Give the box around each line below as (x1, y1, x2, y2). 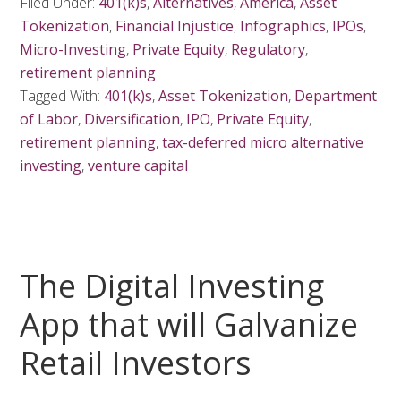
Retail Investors (20, 341, 252, 385)
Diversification (84, 109, 181, 129)
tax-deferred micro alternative (162, 132, 364, 152)
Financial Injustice (115, 16, 235, 36)
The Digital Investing (20, 264, 325, 308)
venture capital (88, 156, 189, 175)
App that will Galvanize (20, 303, 359, 346)
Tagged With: (20, 86, 105, 106)
